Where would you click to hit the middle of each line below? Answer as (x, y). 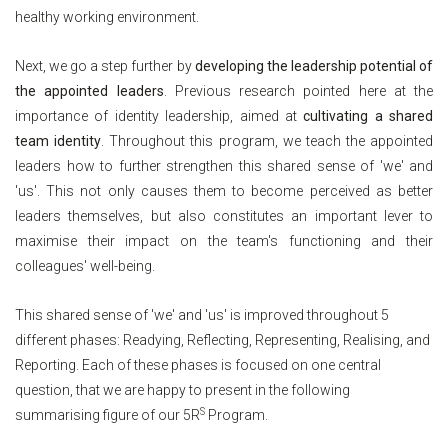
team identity (58, 141)
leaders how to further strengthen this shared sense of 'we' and (224, 166)
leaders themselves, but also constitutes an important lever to (224, 216)
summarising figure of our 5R (107, 415)
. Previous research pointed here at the (298, 91)
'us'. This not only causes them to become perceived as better (224, 191)
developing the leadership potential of (314, 66)
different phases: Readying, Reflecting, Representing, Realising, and (222, 340)
